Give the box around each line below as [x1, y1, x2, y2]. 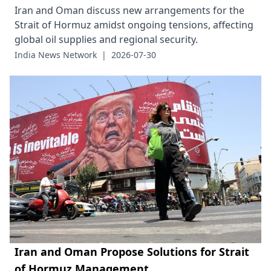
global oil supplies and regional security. [15, 32, 198, 46]
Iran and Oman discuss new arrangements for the [15, 3, 244, 17]
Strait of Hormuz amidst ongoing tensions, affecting [15, 18, 253, 31]
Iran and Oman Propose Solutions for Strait [15, 244, 249, 259]
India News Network [15, 48, 97, 60]
